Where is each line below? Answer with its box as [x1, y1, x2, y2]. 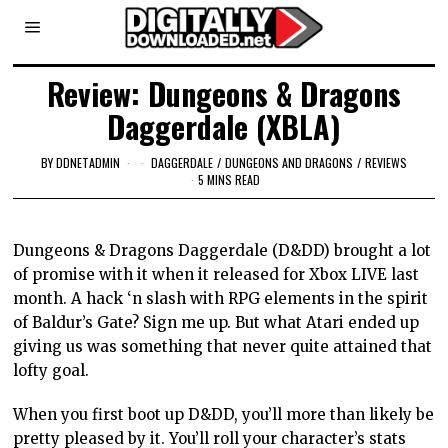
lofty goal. [13, 361, 90, 381]
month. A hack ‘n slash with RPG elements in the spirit [13, 289, 429, 309]
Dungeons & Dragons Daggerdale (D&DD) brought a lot [13, 241, 432, 261]
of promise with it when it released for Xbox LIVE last [13, 265, 420, 285]
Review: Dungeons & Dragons [46, 71, 401, 116]
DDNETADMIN [55, 153, 120, 171]
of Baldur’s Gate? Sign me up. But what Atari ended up [13, 313, 420, 333]
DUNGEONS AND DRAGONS [224, 153, 353, 171]
